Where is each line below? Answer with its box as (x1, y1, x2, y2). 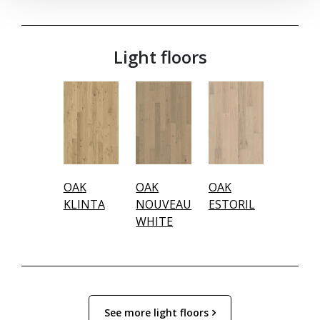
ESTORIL (208, 196, 255, 213)
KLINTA (63, 196, 105, 213)
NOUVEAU (136, 196, 192, 213)
